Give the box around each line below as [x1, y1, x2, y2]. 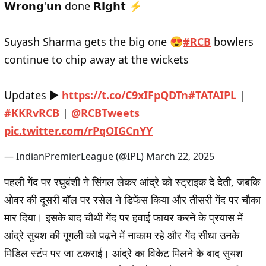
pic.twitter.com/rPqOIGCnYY [4, 123, 153, 138]
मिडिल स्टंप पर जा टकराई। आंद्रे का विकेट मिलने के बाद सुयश [4, 246, 243, 261]
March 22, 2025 [146, 150, 214, 163]
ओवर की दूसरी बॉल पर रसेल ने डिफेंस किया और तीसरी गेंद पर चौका [4, 192, 261, 207]
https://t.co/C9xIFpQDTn [62, 88, 188, 103]
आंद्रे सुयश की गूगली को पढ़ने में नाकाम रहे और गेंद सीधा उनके [4, 228, 239, 243]
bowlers [211, 34, 254, 49]
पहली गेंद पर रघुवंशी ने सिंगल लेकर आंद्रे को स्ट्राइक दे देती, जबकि [4, 175, 260, 189]
